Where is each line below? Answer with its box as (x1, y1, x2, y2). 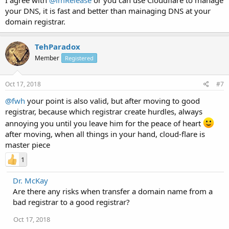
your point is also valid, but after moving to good (25, 96, 200, 106)
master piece (5, 140, 50, 150)
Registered (65, 54, 94, 62)
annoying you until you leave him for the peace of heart (5, 118, 203, 128)
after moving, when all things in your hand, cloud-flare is (5, 129, 205, 139)
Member (35, 53, 59, 62)
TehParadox (35, 41, 80, 52)
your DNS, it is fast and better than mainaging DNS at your (5, 5, 211, 16)
